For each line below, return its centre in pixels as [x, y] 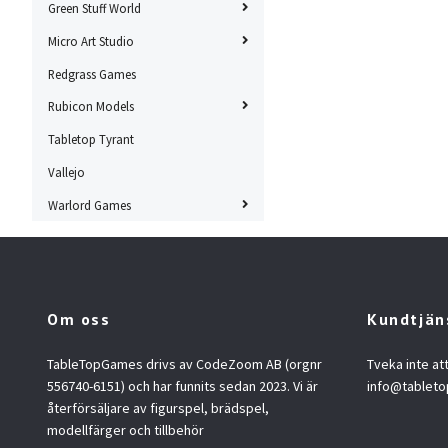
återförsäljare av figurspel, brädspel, [158, 408]
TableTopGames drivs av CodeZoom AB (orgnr [184, 364]
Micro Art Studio [91, 40]
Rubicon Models [91, 106]
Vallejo [66, 171]
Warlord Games [89, 204]
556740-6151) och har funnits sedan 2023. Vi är [182, 386]
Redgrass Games [92, 73]
